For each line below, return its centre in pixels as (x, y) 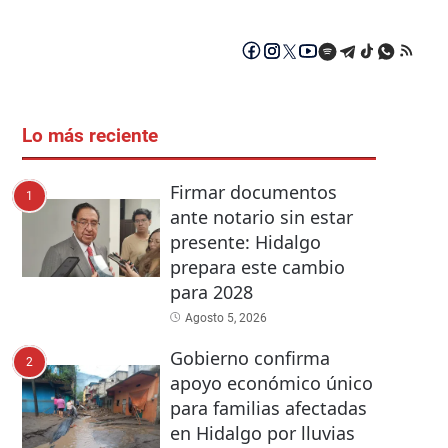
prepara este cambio (257, 267)
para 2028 (211, 292)
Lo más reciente (90, 136)
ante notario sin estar (261, 217)
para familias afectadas (268, 408)
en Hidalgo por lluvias (262, 433)
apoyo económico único (271, 383)
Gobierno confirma (249, 358)
